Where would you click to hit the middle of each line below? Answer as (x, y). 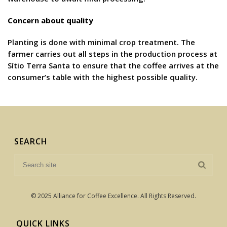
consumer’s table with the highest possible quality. (103, 77)
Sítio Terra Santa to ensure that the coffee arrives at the (113, 65)
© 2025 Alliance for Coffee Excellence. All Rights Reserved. (113, 196)
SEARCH (31, 141)
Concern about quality (50, 20)
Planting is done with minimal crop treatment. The (101, 42)
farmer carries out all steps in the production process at (112, 54)
